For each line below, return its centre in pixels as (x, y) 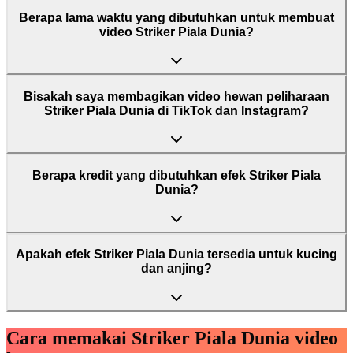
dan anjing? (176, 269)
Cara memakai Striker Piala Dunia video (172, 338)
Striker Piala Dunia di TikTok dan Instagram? (176, 110)
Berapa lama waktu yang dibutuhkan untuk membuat (176, 17)
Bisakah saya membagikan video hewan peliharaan (176, 96)
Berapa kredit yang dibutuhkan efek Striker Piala (176, 176)
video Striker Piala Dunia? (176, 32)
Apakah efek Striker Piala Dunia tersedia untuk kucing (176, 255)
